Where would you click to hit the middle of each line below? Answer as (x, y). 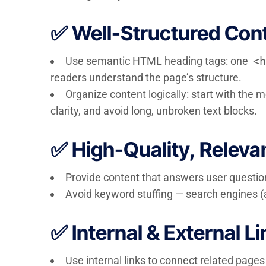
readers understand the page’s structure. (146, 77)
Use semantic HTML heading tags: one (158, 61)
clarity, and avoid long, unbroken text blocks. (153, 111)
